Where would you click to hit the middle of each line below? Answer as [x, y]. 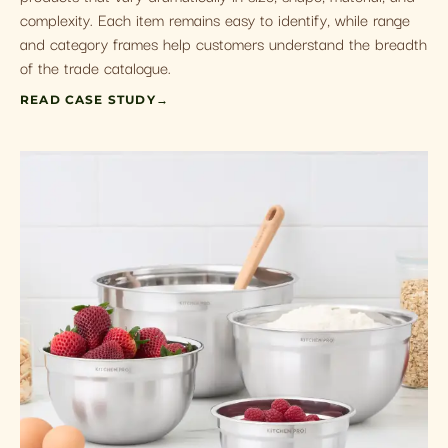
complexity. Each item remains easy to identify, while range [215, 18]
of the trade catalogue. [95, 66]
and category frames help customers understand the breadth [223, 42]
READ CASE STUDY [88, 100]
